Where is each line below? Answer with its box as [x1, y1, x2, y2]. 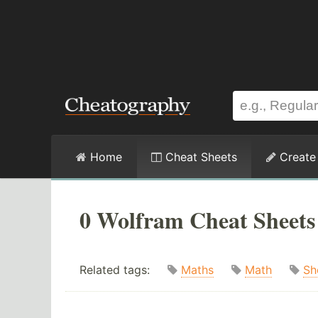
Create [276, 150, 316, 164]
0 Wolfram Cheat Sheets [79, 203, 315, 236]
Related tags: [79, 263, 168, 278]
